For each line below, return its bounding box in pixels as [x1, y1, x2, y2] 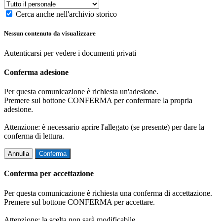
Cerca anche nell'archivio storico [16, 10, 117, 19]
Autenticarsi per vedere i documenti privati [4, 48, 136, 57]
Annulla [8, 150, 29, 158]
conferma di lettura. [4, 132, 64, 141]
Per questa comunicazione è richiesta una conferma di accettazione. [4, 188, 212, 197]
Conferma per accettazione [4, 169, 94, 178]
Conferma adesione [4, 68, 69, 76]
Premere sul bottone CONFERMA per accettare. [4, 197, 155, 206]
